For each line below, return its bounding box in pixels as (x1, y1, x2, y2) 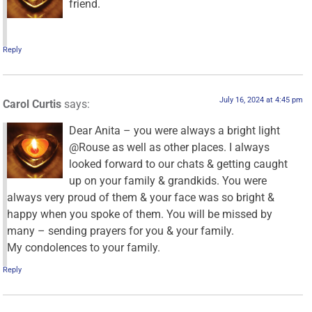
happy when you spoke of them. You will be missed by (7, 208, 273, 221)
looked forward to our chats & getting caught (69, 157, 288, 171)
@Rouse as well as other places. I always (69, 141, 270, 155)
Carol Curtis (3, 97, 62, 111)
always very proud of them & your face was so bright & (7, 191, 275, 205)
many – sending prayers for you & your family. (7, 224, 235, 238)
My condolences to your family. (7, 241, 161, 255)
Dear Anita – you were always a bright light (69, 124, 281, 138)
